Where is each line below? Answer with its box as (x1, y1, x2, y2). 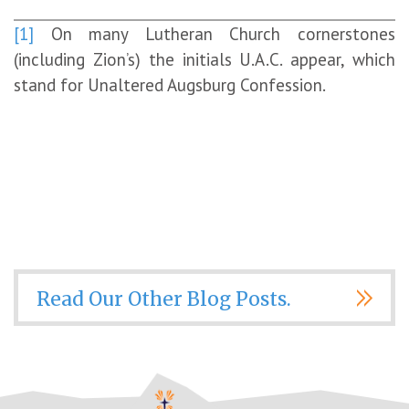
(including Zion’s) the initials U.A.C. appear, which (14, 47, 395, 70)
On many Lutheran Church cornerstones (34, 22, 395, 45)
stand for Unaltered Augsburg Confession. (14, 73, 326, 96)
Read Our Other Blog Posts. (37, 286, 291, 311)
